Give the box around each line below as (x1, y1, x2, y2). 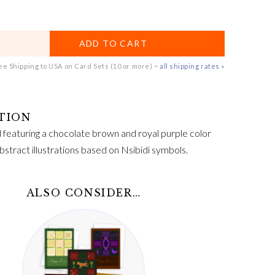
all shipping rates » (159, 62, 225, 70)
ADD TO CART (79, 38, 147, 48)
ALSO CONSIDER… (26, 187, 141, 199)
